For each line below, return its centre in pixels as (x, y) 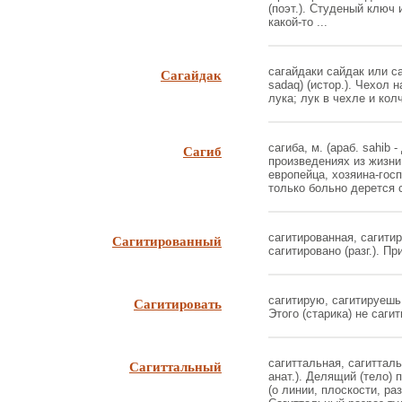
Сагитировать (178, 303)
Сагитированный (167, 240)
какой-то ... (298, 22)
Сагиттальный (175, 366)
